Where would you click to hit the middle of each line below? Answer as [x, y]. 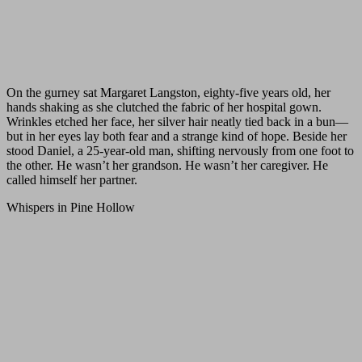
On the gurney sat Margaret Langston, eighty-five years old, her [168, 93]
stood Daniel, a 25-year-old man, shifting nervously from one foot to [180, 151]
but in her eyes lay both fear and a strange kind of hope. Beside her [177, 137]
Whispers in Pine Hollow [71, 208]
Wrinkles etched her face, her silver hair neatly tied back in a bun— [177, 122]
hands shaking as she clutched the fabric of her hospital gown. [164, 107]
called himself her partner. [72, 180]
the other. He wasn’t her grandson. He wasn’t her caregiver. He [167, 166]
